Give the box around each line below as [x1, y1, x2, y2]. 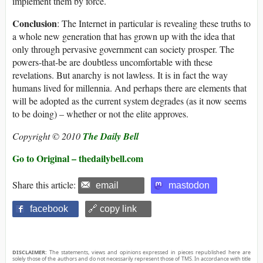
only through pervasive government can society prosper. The [12, 43, 234, 56]
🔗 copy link [88, 204, 137, 214]
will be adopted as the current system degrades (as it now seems [12, 95, 247, 107]
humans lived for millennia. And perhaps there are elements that [12, 82, 247, 95]
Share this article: [12, 178, 78, 191]
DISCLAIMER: [12, 248, 47, 257]
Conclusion [12, 16, 57, 31]
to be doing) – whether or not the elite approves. [12, 107, 188, 120]
